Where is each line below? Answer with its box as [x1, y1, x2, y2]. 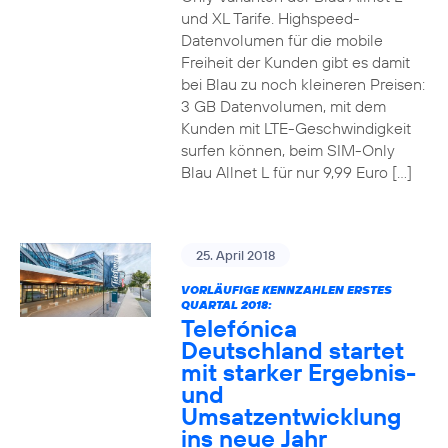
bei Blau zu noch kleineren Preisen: [180, 74, 425, 94]
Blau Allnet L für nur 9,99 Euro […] [180, 162, 412, 182]
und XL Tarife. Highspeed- [180, 8, 360, 28]
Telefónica [180, 313, 297, 343]
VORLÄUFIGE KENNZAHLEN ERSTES [180, 282, 392, 297]
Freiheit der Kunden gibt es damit [180, 52, 410, 72]
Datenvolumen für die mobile [180, 30, 383, 50]
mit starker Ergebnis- [180, 357, 416, 387]
